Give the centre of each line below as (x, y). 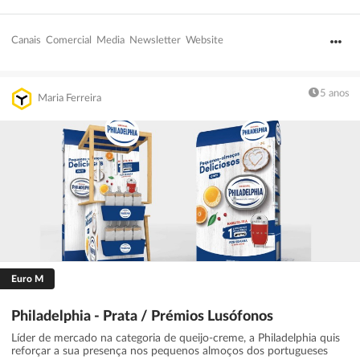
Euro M (27, 278)
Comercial (69, 40)
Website (205, 40)
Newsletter (155, 40)
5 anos (335, 93)
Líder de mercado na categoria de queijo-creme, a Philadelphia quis (176, 338)
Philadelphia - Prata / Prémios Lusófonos (142, 316)
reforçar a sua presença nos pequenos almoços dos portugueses (170, 351)
